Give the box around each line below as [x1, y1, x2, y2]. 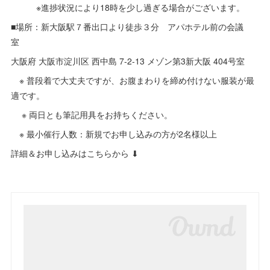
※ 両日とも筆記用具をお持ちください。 [11, 108, 173, 121]
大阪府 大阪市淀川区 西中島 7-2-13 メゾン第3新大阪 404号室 [11, 55, 245, 67]
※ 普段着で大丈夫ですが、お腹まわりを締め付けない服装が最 [11, 74, 255, 87]
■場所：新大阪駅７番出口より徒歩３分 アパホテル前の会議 [11, 20, 244, 33]
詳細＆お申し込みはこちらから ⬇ [11, 147, 139, 160]
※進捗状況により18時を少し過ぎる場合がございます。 [11, 1, 245, 14]
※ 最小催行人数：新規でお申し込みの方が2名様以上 [11, 128, 218, 140]
